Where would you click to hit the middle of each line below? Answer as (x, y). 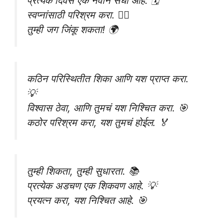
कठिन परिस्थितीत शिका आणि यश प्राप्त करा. (108, 78)
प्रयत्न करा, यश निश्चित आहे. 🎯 (87, 200)
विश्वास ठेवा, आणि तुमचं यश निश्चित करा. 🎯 (107, 108)
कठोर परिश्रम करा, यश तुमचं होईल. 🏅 (98, 122)
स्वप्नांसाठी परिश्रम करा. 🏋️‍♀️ (78, 15)
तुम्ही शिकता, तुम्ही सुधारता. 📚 (83, 171)
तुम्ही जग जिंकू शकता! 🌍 (73, 29)
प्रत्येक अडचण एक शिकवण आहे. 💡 (92, 186)
